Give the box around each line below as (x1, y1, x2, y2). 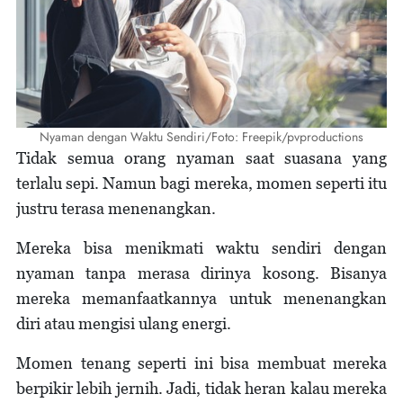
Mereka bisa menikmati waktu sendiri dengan (16, 237, 387, 257)
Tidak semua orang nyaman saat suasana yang (16, 148, 387, 167)
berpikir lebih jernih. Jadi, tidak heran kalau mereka (16, 378, 387, 398)
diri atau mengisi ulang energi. (16, 313, 231, 333)
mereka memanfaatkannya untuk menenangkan (16, 288, 387, 308)
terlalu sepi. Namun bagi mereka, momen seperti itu (16, 173, 387, 193)
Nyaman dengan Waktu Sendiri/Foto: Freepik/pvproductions (40, 127, 363, 146)
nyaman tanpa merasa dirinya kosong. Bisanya (16, 263, 387, 282)
